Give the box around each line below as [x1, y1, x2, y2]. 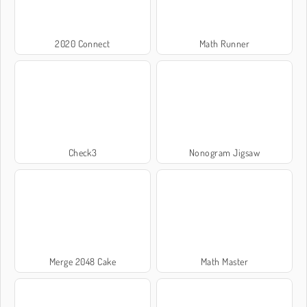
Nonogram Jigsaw [188, 146, 260, 158]
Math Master [200, 255, 249, 267]
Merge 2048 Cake [49, 255, 116, 267]
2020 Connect [55, 37, 110, 49]
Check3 [68, 146, 97, 158]
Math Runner [199, 37, 250, 49]
